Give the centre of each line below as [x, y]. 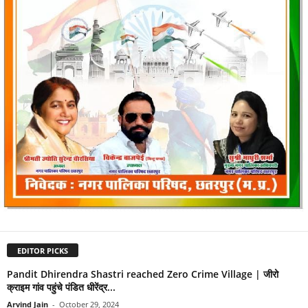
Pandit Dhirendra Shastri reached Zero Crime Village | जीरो [143, 274]
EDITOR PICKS [43, 250]
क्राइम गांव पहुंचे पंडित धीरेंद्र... [61, 287]
